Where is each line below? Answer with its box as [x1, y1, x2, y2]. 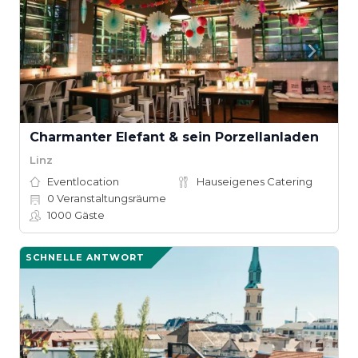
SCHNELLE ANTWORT [26, 252, 145, 263]
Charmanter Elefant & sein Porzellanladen [30, 129, 319, 145]
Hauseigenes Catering [197, 175, 312, 188]
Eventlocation [47, 175, 119, 188]
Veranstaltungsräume [54, 192, 166, 205]
